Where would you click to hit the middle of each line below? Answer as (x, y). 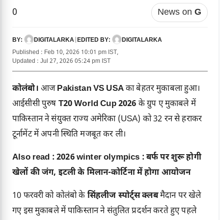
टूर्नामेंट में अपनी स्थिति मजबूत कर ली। (69, 135)
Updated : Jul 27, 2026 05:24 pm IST (61, 62)
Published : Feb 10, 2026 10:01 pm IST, (65, 53)
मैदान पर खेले (179, 196)
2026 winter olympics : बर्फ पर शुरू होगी (129, 158)
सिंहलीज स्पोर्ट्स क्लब (123, 196)
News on (176, 13)
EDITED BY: (95, 41)
